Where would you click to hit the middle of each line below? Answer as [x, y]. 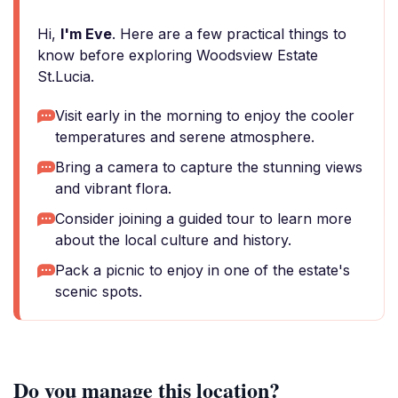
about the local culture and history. [173, 240]
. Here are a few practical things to [229, 34]
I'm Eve [86, 34]
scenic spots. [99, 291]
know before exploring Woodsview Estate [178, 55]
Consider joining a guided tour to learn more [203, 219]
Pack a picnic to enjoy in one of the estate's [203, 270]
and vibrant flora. [113, 188]
